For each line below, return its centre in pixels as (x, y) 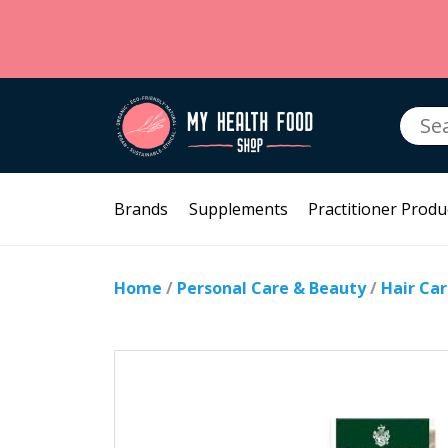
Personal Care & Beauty (271, 288)
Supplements (238, 209)
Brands (141, 209)
